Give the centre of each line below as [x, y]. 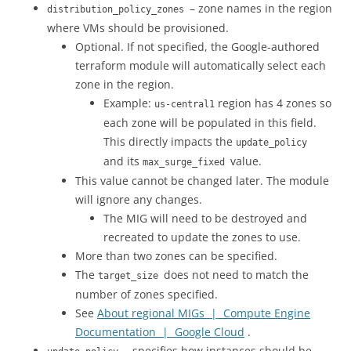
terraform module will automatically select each [201, 65]
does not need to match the [236, 275]
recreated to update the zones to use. [202, 237]
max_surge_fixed [186, 162]
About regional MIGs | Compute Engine [204, 313]
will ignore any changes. [139, 199]
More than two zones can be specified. [176, 256]
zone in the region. [125, 84]
